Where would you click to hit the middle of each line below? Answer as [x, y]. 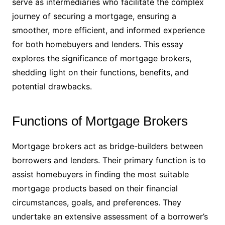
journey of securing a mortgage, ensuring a [94, 16]
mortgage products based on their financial [95, 189]
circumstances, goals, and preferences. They [96, 203]
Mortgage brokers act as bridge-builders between [107, 146]
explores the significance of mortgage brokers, [101, 59]
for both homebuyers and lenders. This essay [97, 44]
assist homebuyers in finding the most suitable [100, 175]
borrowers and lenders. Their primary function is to [109, 160]
